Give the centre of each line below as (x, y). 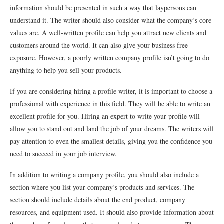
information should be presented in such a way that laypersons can (103, 8)
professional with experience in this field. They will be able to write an (110, 104)
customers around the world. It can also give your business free (99, 45)
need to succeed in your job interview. (63, 154)
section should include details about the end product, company (98, 200)
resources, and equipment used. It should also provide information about (112, 212)
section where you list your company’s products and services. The (102, 187)
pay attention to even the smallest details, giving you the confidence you (111, 141)
